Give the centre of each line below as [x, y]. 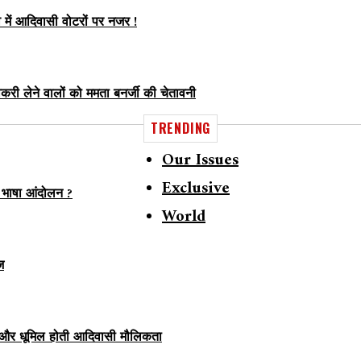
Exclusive [196, 189]
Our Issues [200, 161]
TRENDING [180, 128]
